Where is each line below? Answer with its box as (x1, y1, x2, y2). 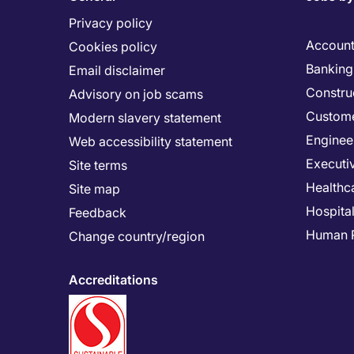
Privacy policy (69, 15, 153, 31)
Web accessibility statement (69, 134, 232, 149)
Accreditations (69, 272, 158, 288)
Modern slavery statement (69, 110, 221, 126)
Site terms (69, 157, 127, 173)
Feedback (69, 205, 126, 220)
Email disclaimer (69, 62, 165, 78)
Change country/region (69, 228, 205, 244)
